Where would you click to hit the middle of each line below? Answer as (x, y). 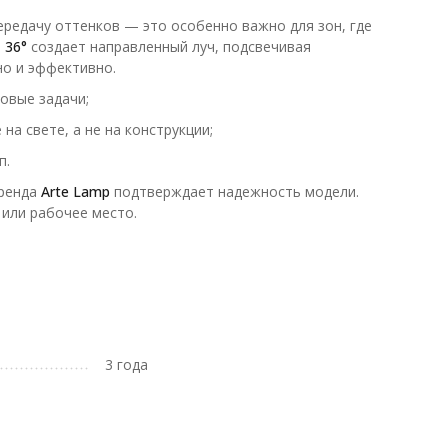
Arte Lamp (75, 191)
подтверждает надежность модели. (234, 191)
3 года (127, 364)
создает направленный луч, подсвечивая (168, 46)
